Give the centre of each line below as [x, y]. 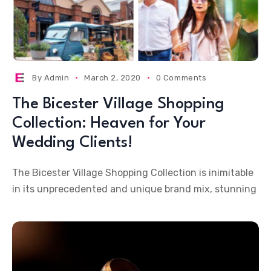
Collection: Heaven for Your [109, 123]
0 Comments [181, 78]
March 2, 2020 [113, 78]
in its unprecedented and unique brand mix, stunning [134, 189]
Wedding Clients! [72, 143]
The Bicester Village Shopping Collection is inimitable [133, 173]
